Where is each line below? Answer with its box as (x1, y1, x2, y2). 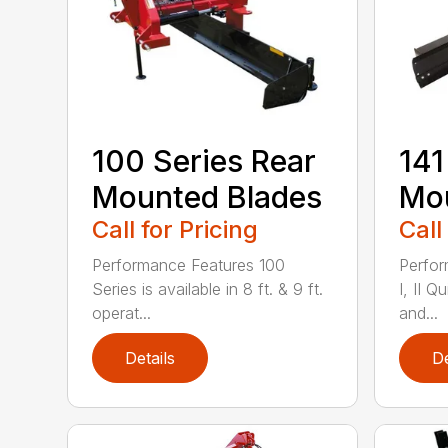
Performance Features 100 (92, 255, 286, 276)
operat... (92, 303, 152, 324)
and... (398, 303, 438, 324)
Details (125, 348, 176, 369)
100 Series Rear (92, 143, 317, 180)
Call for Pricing (92, 215, 259, 245)
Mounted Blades (92, 179, 323, 216)
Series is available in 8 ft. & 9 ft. (92, 279, 324, 300)
